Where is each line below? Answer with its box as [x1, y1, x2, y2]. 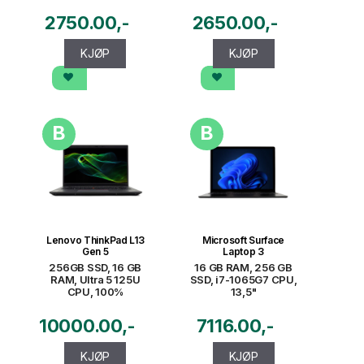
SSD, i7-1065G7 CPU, [189, 273, 297, 287]
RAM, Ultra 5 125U [50, 273, 141, 287]
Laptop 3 [223, 245, 264, 258]
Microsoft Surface [201, 234, 285, 247]
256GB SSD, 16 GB [49, 261, 142, 275]
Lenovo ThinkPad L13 [45, 234, 145, 247]
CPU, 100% [67, 285, 123, 299]
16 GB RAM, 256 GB [194, 261, 292, 275]
